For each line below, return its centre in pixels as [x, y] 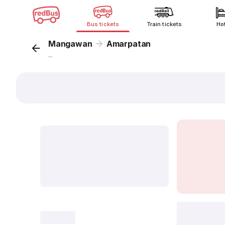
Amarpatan [129, 44]
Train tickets [164, 24]
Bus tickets [103, 24]
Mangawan [70, 44]
